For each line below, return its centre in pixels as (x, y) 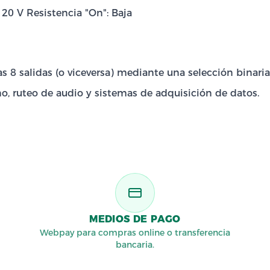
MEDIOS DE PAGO (135, 219)
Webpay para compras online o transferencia (135, 233)
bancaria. (135, 245)
